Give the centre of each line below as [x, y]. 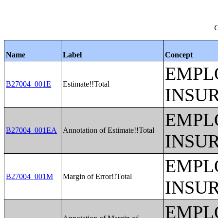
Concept [179, 55]
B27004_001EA [32, 130]
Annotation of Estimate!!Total [109, 130]
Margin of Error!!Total [98, 176]
